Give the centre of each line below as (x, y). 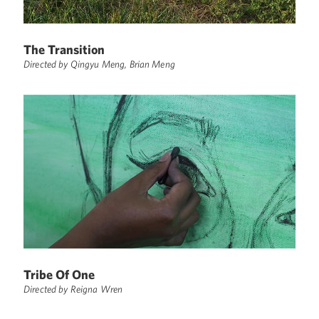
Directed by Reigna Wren (73, 289)
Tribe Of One (59, 274)
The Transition (64, 50)
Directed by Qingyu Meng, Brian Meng (99, 64)
